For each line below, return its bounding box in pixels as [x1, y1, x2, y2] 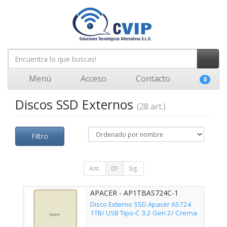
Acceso [79, 73, 106, 84]
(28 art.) [137, 101, 166, 112]
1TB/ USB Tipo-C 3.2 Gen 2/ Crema [90, 208, 197, 218]
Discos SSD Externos [15, 96, 137, 113]
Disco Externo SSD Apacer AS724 [90, 200, 192, 209]
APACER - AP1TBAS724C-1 [90, 188, 178, 198]
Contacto [134, 73, 170, 84]
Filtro [31, 131, 48, 141]
